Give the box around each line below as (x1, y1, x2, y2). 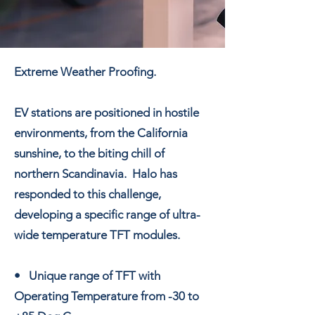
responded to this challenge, (14, 186, 161, 201)
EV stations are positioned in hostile (14, 105, 199, 120)
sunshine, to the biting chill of (14, 146, 165, 160)
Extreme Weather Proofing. (14, 64, 156, 79)
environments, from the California (14, 125, 188, 140)
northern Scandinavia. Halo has (14, 166, 177, 181)
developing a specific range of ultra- (14, 207, 200, 221)
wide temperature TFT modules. (14, 227, 180, 242)
